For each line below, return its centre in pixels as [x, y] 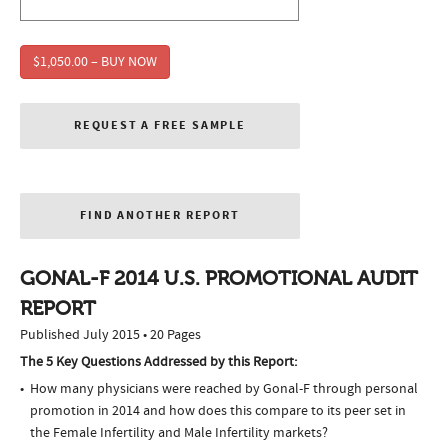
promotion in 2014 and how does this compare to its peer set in [218, 411]
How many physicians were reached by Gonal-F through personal [224, 389]
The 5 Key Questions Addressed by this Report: [158, 362]
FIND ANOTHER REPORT [160, 216]
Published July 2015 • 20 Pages [110, 335]
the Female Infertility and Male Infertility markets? [179, 433]
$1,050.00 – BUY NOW [95, 62]
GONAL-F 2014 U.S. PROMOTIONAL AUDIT [219, 279]
